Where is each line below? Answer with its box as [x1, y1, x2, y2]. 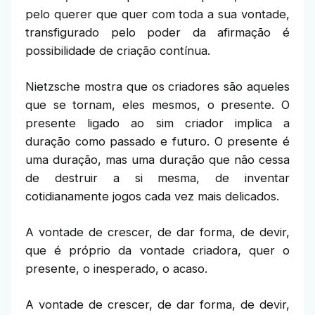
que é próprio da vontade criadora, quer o [25, 243, 290, 257]
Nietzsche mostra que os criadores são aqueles [25, 79, 290, 94]
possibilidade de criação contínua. [25, 44, 210, 58]
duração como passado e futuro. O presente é [25, 134, 290, 148]
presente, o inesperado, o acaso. [25, 262, 207, 276]
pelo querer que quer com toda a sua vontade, [25, 7, 290, 21]
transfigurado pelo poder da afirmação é [25, 25, 290, 39]
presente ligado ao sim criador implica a [25, 116, 290, 130]
